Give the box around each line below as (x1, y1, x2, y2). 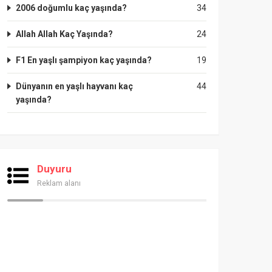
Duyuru (37, 163, 72, 175)
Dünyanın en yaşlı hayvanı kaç (16, 81, 133, 91)
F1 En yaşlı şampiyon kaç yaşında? (16, 55, 152, 65)
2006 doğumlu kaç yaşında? (16, 3, 127, 13)
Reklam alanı (37, 179, 81, 188)
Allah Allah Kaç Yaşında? (16, 29, 113, 39)
